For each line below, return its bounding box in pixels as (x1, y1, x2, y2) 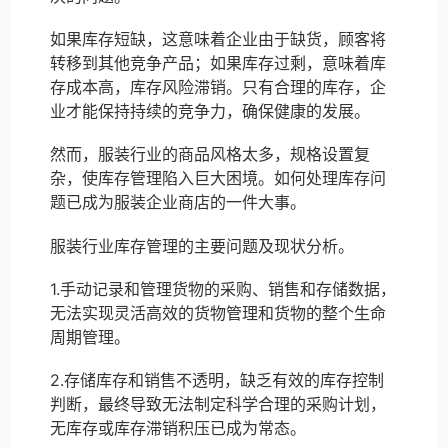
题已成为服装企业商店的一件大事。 (50, 192, 306, 213)
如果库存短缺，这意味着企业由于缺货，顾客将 (50, 29, 386, 50)
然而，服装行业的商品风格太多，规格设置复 (50, 144, 370, 165)
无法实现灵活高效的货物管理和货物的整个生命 (50, 302, 386, 323)
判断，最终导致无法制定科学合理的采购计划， (50, 393, 386, 414)
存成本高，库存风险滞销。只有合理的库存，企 (50, 77, 386, 98)
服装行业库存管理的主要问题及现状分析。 (50, 235, 354, 256)
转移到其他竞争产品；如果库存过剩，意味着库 (50, 53, 386, 74)
